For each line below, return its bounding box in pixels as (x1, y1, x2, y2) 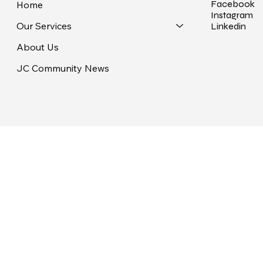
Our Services (16, 19, 72, 32)
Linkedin (210, 21, 246, 32)
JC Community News (16, 62, 109, 74)
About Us (16, 41, 59, 53)
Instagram (210, 9, 253, 21)
